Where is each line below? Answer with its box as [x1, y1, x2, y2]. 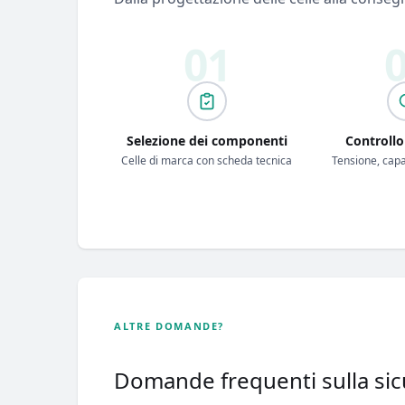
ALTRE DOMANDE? [114, 318, 225, 333]
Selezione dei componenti [126, 131, 287, 149]
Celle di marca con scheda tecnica [121, 152, 293, 168]
